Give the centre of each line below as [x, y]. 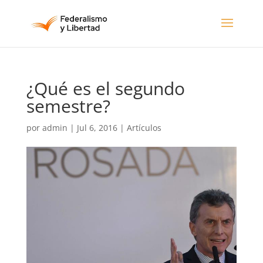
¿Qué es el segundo [105, 88]
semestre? [68, 106]
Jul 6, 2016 [97, 128]
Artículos [144, 128]
